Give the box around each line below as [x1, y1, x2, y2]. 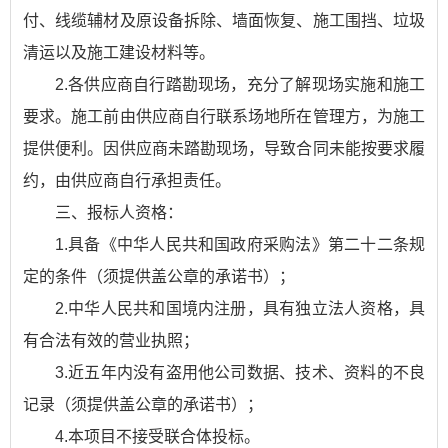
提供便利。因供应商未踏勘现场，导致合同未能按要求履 [23, 140, 425, 157]
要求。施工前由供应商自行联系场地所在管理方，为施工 [23, 108, 425, 125]
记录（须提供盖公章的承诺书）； [23, 396, 263, 413]
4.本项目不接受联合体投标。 [55, 428, 260, 445]
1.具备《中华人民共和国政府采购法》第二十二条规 [55, 236, 425, 253]
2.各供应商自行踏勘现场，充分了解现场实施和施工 [55, 76, 425, 93]
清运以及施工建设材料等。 [23, 44, 215, 61]
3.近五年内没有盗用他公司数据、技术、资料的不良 [55, 364, 425, 381]
